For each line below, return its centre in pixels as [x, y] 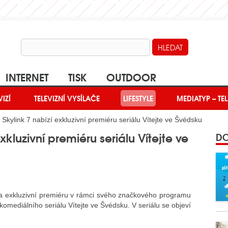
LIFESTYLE [138, 98]
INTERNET [27, 77]
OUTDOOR [131, 77]
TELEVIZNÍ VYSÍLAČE [67, 98]
